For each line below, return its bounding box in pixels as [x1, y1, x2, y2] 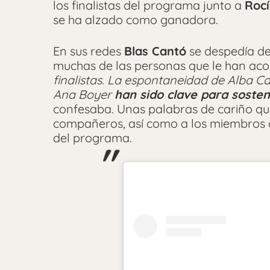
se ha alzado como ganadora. [53, 12, 218, 28]
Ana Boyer [53, 87, 115, 102]
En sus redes [53, 43, 124, 59]
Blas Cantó [124, 43, 186, 59]
